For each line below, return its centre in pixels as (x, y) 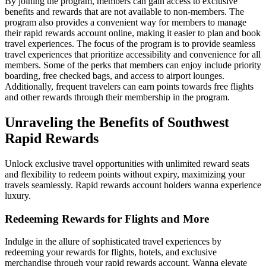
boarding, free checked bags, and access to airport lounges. (115, 76)
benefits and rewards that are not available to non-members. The (124, 12)
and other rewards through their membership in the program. (117, 97)
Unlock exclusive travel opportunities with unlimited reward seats (127, 163)
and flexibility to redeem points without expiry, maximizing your (125, 174)
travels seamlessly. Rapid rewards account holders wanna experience (133, 185)
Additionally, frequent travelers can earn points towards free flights (129, 87)
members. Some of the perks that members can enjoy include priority (133, 65)
